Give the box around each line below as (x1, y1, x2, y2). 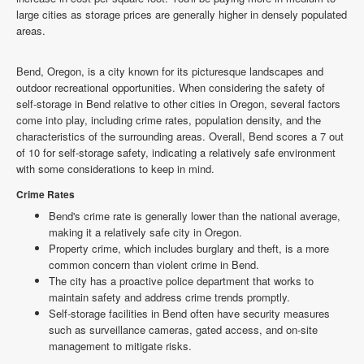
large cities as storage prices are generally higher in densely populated (16, 6, 347, 22)
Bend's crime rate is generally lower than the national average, (49, 208, 340, 223)
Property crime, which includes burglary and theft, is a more (49, 240, 329, 256)
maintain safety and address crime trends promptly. (49, 289, 290, 305)
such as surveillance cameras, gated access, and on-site (49, 322, 318, 337)
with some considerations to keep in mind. (16, 161, 214, 176)
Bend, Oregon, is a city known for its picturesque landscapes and (16, 63, 323, 79)
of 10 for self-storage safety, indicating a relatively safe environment (16, 145, 336, 160)
